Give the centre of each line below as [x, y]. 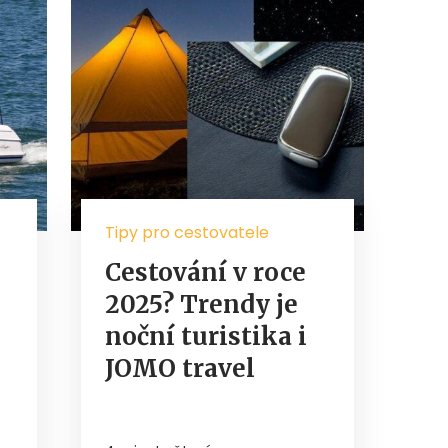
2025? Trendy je [201, 304]
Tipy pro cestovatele [187, 232]
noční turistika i [206, 336]
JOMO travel [180, 368]
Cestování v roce [205, 272]
